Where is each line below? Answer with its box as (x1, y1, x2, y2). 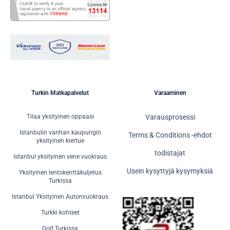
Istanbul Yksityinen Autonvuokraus (12, 193, 108, 200)
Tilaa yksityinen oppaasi (26, 112, 94, 120)
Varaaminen (154, 89, 186, 97)
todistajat (155, 148, 185, 158)
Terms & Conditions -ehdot (128, 130, 212, 140)
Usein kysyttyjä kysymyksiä (127, 166, 213, 176)
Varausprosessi (145, 112, 195, 122)
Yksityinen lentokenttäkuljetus (18, 168, 102, 176)
